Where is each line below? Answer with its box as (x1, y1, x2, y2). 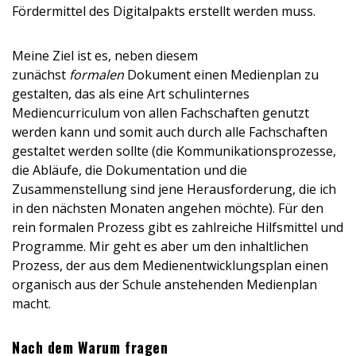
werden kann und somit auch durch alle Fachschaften (12, 123, 327, 141)
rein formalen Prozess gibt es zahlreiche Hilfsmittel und (12, 219, 343, 236)
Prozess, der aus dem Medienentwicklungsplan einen (12, 257, 328, 274)
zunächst (12, 66, 69, 83)
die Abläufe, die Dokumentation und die (12, 161, 247, 179)
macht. (12, 295, 51, 312)
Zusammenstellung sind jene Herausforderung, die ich (12, 180, 336, 198)
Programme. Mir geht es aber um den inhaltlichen (12, 238, 308, 255)
